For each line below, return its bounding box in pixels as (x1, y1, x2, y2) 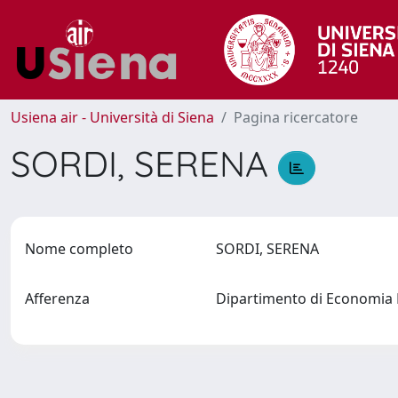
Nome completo (25, 239, 133, 259)
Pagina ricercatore (234, 107, 358, 127)
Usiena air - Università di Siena (11, 107, 214, 127)
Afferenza (25, 289, 90, 308)
